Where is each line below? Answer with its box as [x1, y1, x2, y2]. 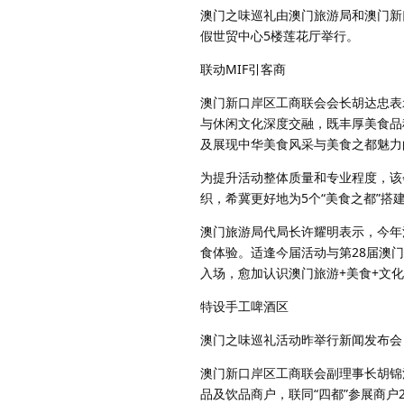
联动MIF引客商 [200, 60, 286, 78]
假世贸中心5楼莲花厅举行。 [200, 26, 359, 44]
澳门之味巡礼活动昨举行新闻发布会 [200, 330, 402, 348]
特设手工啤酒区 [200, 297, 289, 315]
